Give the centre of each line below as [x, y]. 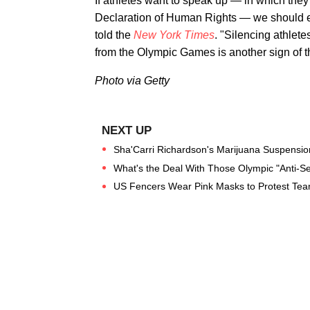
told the [114, 35]
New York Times [174, 35]
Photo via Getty [132, 81]
